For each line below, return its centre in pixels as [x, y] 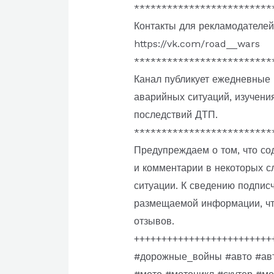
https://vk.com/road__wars [197, 44]
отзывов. [154, 221]
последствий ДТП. [176, 115]
